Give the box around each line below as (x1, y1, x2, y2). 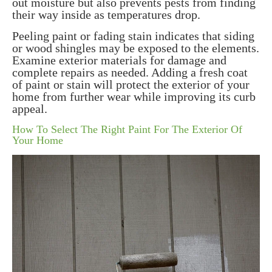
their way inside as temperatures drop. (12, 8, 200, 22)
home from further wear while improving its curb (12, 90, 256, 104)
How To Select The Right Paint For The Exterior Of (12, 123, 242, 136)
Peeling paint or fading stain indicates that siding (12, 29, 254, 43)
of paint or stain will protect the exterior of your (12, 78, 250, 92)
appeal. (12, 102, 47, 116)
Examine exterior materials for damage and (12, 53, 226, 67)
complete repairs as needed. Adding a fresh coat (12, 66, 248, 80)
